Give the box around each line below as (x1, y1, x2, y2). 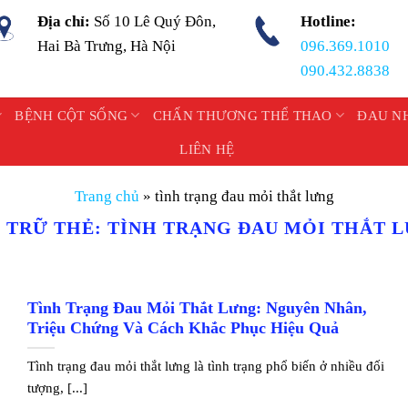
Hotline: (300, 13, 356, 30)
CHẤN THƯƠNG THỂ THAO (152, 107, 332, 123)
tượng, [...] (27, 380, 88, 396)
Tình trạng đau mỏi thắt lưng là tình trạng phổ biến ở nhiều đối (27, 358, 385, 374)
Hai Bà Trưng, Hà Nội (37, 37, 177, 55)
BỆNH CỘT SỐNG (15, 107, 128, 123)
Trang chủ (74, 188, 139, 205)
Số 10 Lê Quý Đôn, (94, 13, 217, 30)
